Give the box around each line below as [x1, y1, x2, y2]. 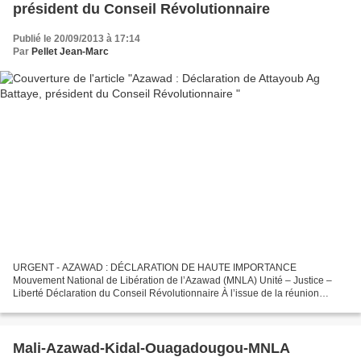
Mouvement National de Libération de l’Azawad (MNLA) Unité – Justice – [13, 274, 332, 286]
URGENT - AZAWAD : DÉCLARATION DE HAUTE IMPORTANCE [13, 261, 297, 273]
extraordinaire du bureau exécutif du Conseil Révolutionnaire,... [13, 300, 290, 312]
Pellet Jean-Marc [31, 46, 109, 58]
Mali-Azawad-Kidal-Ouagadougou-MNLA [13, 339, 290, 356]
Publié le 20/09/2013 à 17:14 [13, 33, 140, 45]
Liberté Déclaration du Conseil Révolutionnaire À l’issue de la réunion [13, 287, 319, 299]
